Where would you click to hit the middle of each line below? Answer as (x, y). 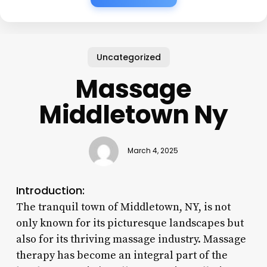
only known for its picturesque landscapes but (130, 223)
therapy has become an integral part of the (122, 255)
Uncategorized (129, 57)
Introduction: (50, 190)
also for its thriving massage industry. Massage (131, 239)
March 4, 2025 (153, 151)
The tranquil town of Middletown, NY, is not (123, 207)
